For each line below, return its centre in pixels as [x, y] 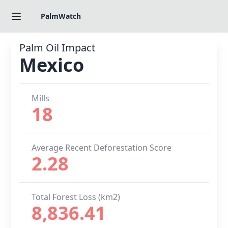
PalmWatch [61, 16]
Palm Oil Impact [58, 48]
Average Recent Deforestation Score [102, 148]
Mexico [52, 65]
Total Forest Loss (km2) [76, 197]
